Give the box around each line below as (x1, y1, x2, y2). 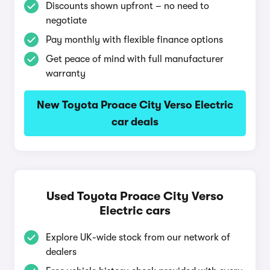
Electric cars (99, 204, 171, 218)
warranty (46, 68, 86, 79)
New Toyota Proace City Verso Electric (37, 99, 233, 111)
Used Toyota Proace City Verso (46, 189, 224, 203)
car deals (111, 116, 159, 128)
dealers (46, 246, 77, 257)
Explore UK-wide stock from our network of (46, 232, 230, 243)
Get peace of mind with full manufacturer (46, 54, 224, 64)
